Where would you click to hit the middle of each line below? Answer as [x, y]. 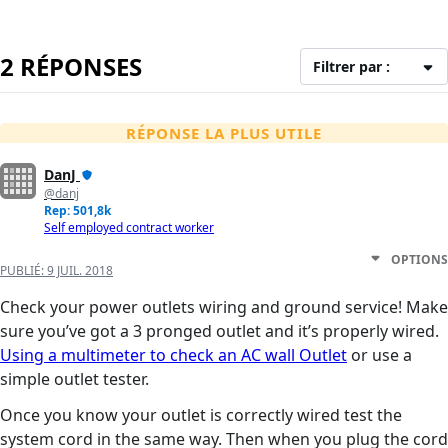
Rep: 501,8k [77, 211]
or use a [379, 355]
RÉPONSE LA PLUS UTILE [224, 133]
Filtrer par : [352, 67]
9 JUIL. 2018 [80, 271]
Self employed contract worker [129, 228]
